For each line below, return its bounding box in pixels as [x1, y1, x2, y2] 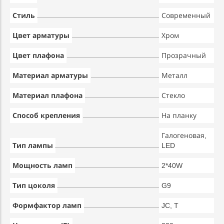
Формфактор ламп [12, 201, 81, 209]
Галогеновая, [161, 131, 206, 139]
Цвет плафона [12, 51, 64, 59]
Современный [161, 11, 210, 19]
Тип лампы [12, 141, 53, 149]
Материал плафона [12, 91, 82, 99]
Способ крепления [12, 111, 80, 119]
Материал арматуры [12, 71, 88, 79]
